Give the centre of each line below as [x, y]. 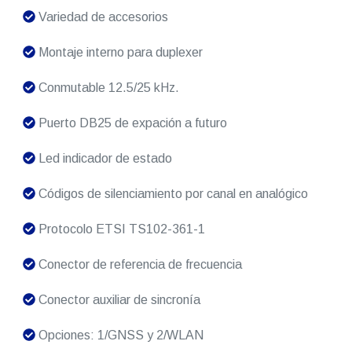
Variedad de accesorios [101, 17]
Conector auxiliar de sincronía [117, 300]
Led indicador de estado [103, 159]
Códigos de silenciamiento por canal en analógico [171, 194]
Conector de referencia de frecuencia [138, 265]
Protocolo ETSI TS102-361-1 [120, 229]
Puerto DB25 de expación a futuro [131, 123]
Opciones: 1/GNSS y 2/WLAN [119, 335]
